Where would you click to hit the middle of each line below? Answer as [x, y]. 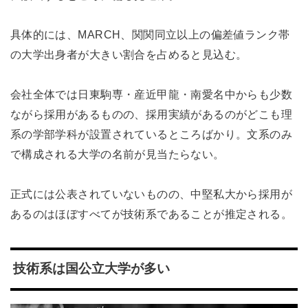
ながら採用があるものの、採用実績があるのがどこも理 [151, 114]
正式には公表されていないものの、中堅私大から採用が [151, 194]
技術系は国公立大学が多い [91, 269]
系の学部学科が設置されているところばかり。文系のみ [151, 134]
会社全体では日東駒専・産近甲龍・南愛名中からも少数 [151, 95]
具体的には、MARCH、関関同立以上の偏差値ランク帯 [150, 35]
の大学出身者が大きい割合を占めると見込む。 [129, 55]
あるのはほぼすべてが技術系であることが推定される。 [151, 214]
